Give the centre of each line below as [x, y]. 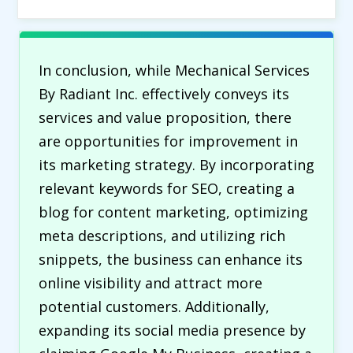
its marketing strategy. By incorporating [176, 165]
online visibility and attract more [150, 283]
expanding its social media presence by [172, 330]
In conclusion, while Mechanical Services [174, 70]
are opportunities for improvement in [168, 141]
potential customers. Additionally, [154, 307]
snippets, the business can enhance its [171, 259]
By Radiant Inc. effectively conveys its [164, 94]
